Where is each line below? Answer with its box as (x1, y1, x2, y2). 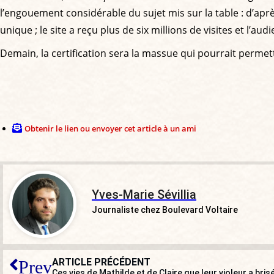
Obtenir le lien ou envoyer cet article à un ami (24, 123, 196, 135)
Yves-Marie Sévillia (92, 187, 196, 202)
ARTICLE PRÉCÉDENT (52, 256, 150, 268)
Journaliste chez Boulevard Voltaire (92, 205, 238, 215)
